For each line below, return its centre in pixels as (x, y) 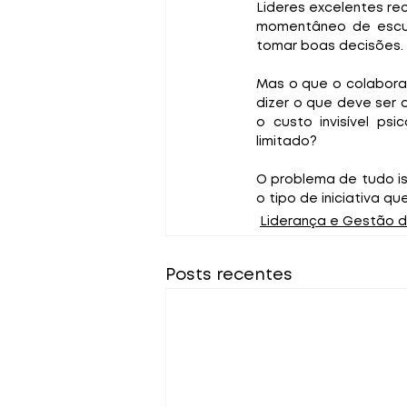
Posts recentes (229, 275)
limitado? (287, 141)
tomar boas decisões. (330, 46)
